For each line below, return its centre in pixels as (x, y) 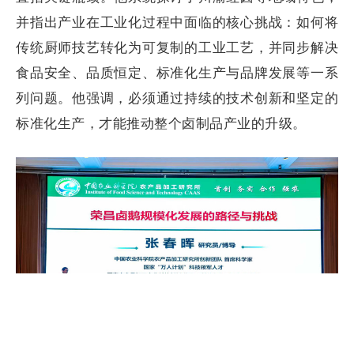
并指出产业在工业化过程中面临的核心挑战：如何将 (177, 22)
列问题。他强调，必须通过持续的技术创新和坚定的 (177, 98)
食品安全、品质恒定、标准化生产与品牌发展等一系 (177, 73)
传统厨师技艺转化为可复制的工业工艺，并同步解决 (177, 47)
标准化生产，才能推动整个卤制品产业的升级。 (161, 123)
